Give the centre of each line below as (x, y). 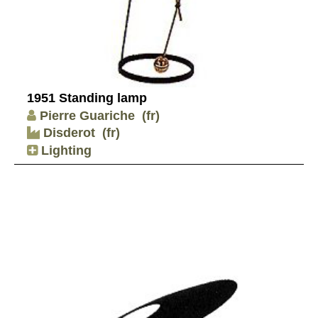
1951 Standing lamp (87, 98)
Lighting (65, 150)
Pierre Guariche (87, 115)
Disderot (67, 133)
